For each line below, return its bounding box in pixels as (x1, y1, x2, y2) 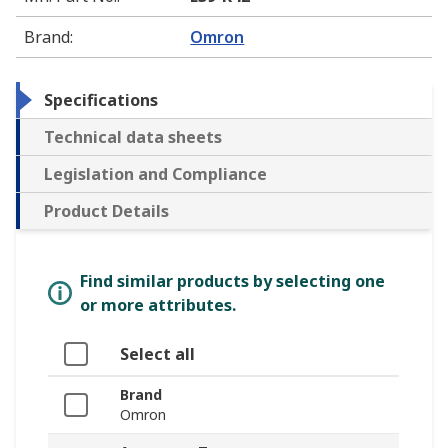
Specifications (44, 89, 158, 112)
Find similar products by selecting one (80, 270, 385, 293)
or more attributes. (80, 294, 236, 317)
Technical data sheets (44, 126, 222, 149)
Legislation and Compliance (44, 163, 267, 186)
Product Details (44, 200, 169, 223)
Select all (120, 343, 195, 366)
